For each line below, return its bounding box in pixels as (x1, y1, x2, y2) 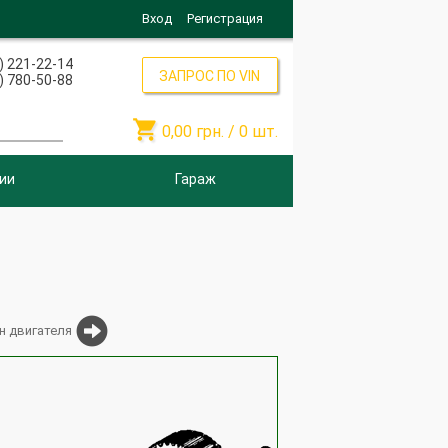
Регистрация (186, 11, 263, 26)
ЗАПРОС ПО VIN (159, 68, 261, 84)
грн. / (195, 122, 239, 141)
